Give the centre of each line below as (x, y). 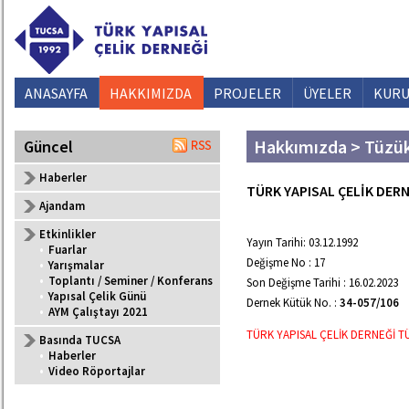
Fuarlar (68, 250)
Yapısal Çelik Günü (97, 296)
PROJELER (247, 93)
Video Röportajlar (97, 371)
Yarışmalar (76, 265)
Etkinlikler (68, 234)
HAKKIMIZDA (151, 93)
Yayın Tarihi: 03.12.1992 (302, 242)
